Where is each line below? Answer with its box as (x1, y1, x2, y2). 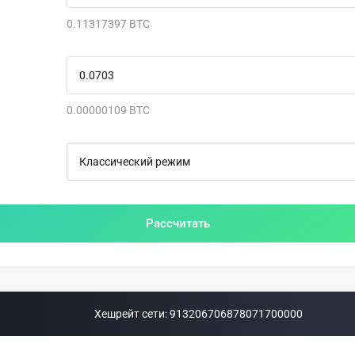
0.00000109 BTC (67, 104, 150, 116)
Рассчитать (145, 216, 210, 231)
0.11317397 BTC (67, 17, 150, 30)
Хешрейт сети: (94, 307, 170, 320)
